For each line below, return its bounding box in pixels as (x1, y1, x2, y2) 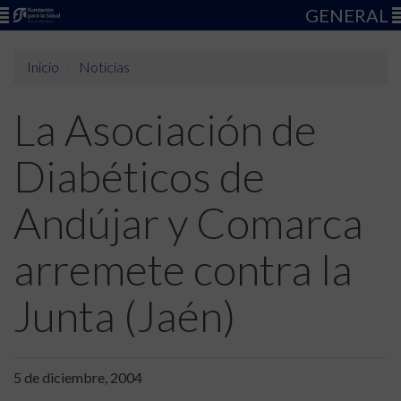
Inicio (27, 58, 59, 75)
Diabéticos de (13, 150, 265, 201)
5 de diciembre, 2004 (13, 369, 142, 386)
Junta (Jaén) (13, 290, 235, 341)
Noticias (79, 58, 130, 75)
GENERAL (305, 4, 392, 26)
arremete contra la (13, 243, 353, 294)
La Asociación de (13, 104, 317, 155)
